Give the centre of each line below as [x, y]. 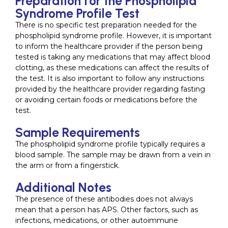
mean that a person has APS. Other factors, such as [107, 210]
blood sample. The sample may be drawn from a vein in [113, 155]
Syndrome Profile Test [77, 13]
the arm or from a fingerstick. [67, 165]
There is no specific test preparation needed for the [106, 25]
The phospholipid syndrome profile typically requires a [110, 144]
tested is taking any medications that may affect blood [113, 57]
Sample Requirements [78, 132]
